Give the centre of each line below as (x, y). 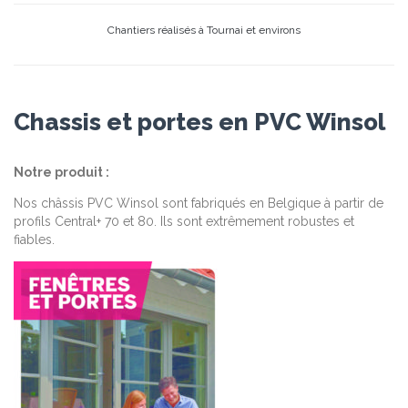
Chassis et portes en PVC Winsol (199, 122)
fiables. (34, 239)
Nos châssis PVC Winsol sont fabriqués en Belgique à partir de (199, 203)
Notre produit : (61, 172)
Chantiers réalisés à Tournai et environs (204, 31)
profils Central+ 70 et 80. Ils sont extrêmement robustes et (184, 221)
